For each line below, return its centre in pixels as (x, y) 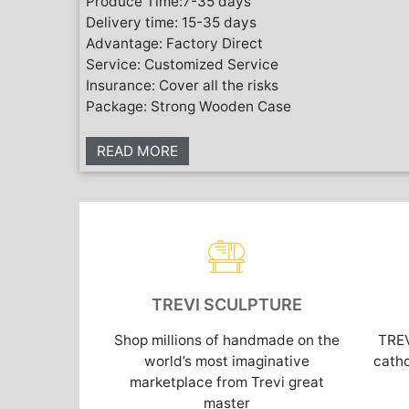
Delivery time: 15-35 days (171, 22)
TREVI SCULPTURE (226, 304)
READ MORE (137, 151)
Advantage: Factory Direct (174, 43)
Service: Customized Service (182, 64)
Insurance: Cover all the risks (182, 85)
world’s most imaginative (226, 361)
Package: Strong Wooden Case (189, 106)
